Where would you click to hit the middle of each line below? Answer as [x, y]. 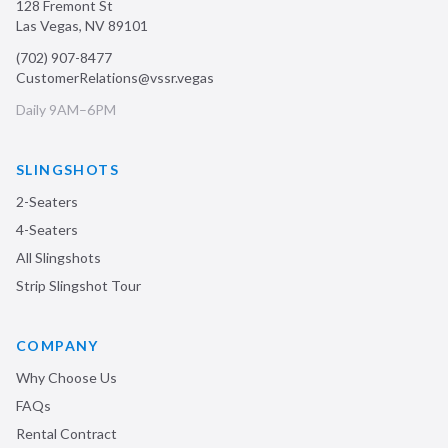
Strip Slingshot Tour [78, 285]
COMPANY [57, 345]
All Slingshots [58, 257]
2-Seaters [47, 201]
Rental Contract [66, 433]
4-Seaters [47, 229]
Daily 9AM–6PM [66, 109]
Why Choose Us [66, 377]
